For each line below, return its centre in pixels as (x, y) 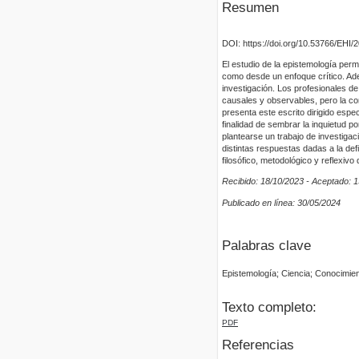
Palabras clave (266, 246)
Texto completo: (269, 308)
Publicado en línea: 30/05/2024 (281, 202)
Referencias (258, 345)
